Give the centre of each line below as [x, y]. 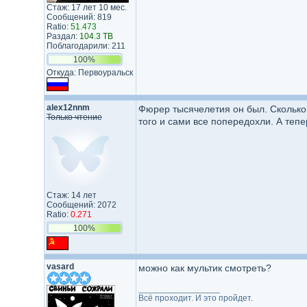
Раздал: [63, 36]
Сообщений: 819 [79, 17]
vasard [60, 267]
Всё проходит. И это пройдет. [195, 298]
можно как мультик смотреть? [205, 268]
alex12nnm [68, 108]
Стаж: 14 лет [71, 195]
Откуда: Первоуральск [89, 73]
